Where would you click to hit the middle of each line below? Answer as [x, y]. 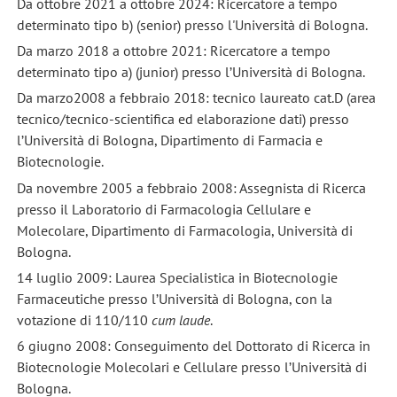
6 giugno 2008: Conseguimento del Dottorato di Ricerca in [193, 346]
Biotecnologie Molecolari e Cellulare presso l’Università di [191, 367]
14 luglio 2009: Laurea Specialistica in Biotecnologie [177, 277]
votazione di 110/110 [84, 319]
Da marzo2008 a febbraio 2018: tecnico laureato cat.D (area [196, 98]
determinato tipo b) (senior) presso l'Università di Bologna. [192, 24]
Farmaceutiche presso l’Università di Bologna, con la [174, 298]
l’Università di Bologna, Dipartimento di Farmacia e [169, 140]
